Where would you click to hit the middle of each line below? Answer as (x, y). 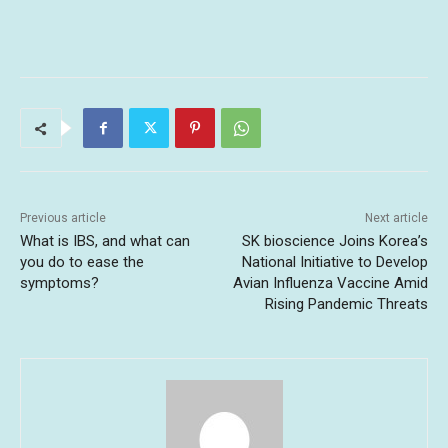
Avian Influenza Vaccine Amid (330, 283)
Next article (396, 218)
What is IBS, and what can (105, 241)
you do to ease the (82, 262)
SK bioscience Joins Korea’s (334, 241)
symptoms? (59, 283)
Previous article (63, 218)
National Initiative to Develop (334, 262)
